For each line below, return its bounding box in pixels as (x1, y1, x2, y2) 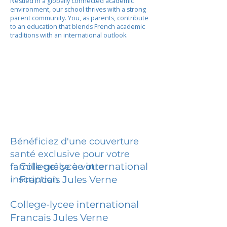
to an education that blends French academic (10, 22, 145, 31)
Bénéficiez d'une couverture (10, 135, 139, 147)
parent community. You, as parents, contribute (10, 14, 148, 22)
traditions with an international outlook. (10, 31, 128, 40)
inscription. (10, 173, 60, 185)
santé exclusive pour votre (10, 148, 130, 160)
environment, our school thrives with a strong (10, 5, 146, 14)
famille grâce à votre (10, 161, 104, 172)
